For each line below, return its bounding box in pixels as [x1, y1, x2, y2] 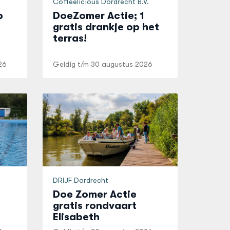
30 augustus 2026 [91, 60, 153, 68]
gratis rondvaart [53, 200, 137, 212]
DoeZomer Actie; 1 [53, 10, 145, 22]
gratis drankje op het [53, 21, 160, 33]
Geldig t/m [53, 60, 91, 68]
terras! [53, 32, 87, 44]
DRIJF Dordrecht [53, 176, 109, 184]
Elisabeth [53, 211, 100, 223]
